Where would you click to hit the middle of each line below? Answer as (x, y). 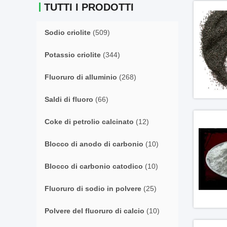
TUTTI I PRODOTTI (89, 7)
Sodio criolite (68, 32)
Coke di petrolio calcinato (89, 122)
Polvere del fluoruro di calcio (94, 211)
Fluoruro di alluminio (81, 77)
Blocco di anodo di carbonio (94, 144)
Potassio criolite (73, 55)
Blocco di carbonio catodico (94, 166)
